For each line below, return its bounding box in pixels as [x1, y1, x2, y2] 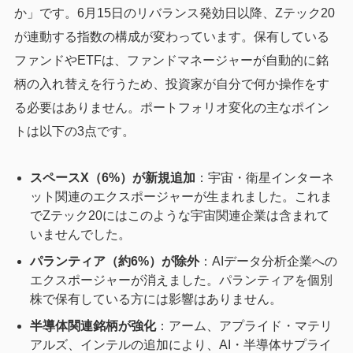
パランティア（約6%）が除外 [29, 254, 199, 268]
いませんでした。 [29, 227, 131, 241]
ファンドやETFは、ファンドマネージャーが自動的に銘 [13, 53, 329, 67]
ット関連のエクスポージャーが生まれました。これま [29, 189, 333, 203]
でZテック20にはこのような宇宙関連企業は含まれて [29, 208, 329, 222]
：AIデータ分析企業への [199, 254, 337, 268]
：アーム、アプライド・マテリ [155, 318, 333, 333]
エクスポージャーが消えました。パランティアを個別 [29, 273, 333, 287]
